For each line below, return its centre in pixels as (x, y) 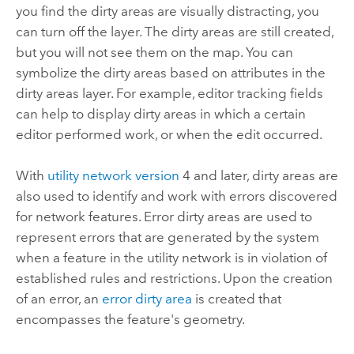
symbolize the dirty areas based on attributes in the (170, 72)
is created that (236, 299)
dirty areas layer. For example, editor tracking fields (169, 93)
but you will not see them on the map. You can (154, 52)
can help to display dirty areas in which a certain (160, 113)
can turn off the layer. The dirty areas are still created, (174, 31)
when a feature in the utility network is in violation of (171, 258)
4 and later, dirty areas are (258, 176)
